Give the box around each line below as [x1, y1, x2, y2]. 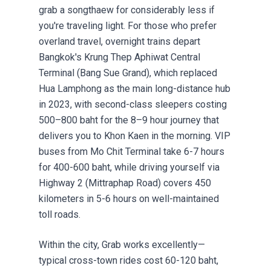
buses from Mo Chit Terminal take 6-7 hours [39, 146, 224, 158]
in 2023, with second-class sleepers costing [39, 99, 227, 111]
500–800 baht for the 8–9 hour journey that [39, 114, 219, 126]
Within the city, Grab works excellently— [39, 239, 205, 251]
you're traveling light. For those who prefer [39, 20, 217, 32]
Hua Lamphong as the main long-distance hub [39, 83, 230, 95]
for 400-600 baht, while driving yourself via [39, 162, 220, 174]
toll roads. [39, 209, 80, 221]
